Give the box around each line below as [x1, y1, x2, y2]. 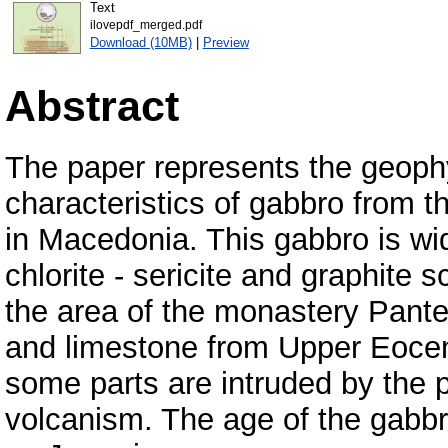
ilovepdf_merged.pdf [89, 18, 202, 31]
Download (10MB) [89, 34, 192, 50]
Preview [202, 34, 249, 50]
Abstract [5, 81, 179, 130]
